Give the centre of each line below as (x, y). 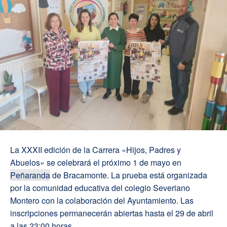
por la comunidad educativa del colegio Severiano (100, 188)
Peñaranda (30, 175)
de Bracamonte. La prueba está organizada (129, 175)
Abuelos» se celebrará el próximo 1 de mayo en (96, 163)
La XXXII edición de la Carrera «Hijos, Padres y (96, 150)
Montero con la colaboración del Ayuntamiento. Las (102, 201)
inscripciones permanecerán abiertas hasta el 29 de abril (112, 213)
